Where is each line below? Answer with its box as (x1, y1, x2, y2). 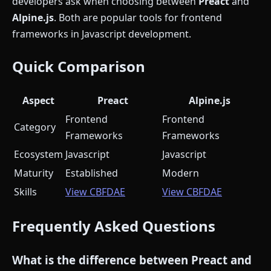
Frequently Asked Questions (12, 215, 215, 236)
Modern (162, 166, 199, 180)
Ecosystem (14, 147, 63, 161)
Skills (14, 184, 37, 198)
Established (65, 166, 118, 180)
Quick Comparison (12, 56, 145, 76)
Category (14, 120, 56, 134)
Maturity (14, 166, 53, 180)
